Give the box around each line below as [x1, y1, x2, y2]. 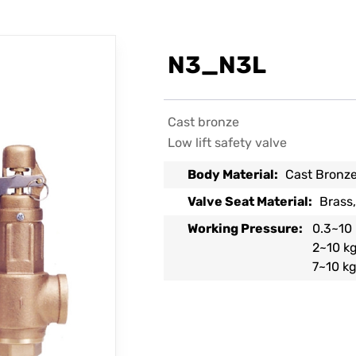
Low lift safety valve [167, 135, 287, 150]
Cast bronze [167, 114, 239, 130]
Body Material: [188, 167, 279, 182]
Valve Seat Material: [188, 194, 313, 209]
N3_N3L [167, 51, 266, 79]
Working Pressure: [188, 221, 306, 236]
